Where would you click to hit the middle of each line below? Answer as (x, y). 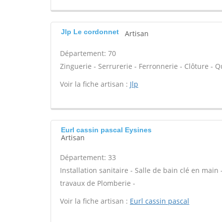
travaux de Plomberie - (98, 183)
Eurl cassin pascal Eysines (106, 130)
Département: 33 (88, 157)
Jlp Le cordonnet (90, 32)
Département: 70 (88, 53)
